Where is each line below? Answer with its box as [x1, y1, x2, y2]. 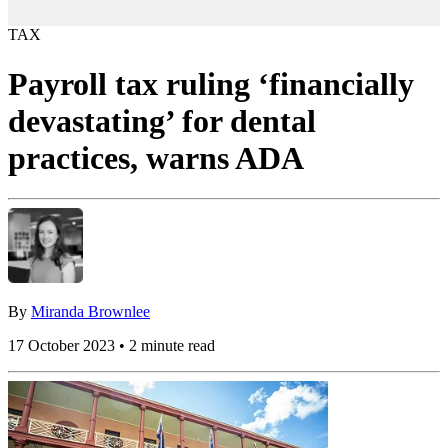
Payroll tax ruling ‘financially [8, 65, 414, 102]
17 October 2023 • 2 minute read [8, 337, 215, 355]
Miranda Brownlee [31, 303, 150, 321]
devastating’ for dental [8, 102, 316, 139]
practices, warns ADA [8, 139, 304, 176]
